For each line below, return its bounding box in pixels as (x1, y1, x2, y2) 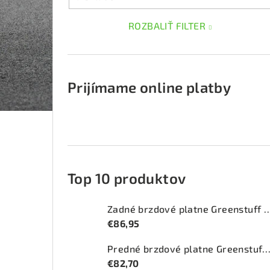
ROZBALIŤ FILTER (128, 20, 206, 32)
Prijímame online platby (67, 78, 231, 96)
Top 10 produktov (67, 169, 186, 187)
